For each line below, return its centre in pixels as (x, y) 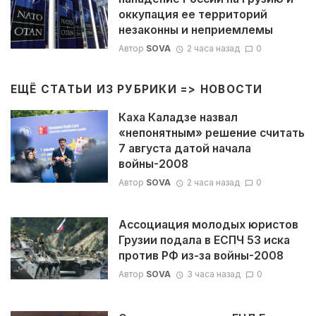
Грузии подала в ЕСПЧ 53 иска (204, 241)
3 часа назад (213, 274)
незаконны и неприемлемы (195, 30)
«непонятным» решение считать (211, 133)
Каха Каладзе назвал (178, 117)
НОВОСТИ (231, 90)
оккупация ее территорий (193, 14)
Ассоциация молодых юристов (208, 225)
